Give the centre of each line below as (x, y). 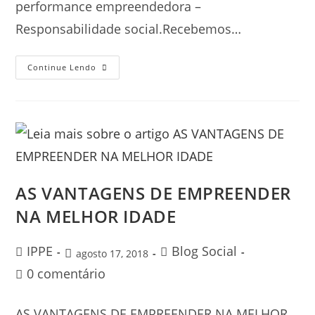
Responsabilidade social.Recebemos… (129, 29)
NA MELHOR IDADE (96, 217)
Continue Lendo (62, 67)
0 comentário (66, 274)
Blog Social (205, 251)
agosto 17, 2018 (112, 254)
